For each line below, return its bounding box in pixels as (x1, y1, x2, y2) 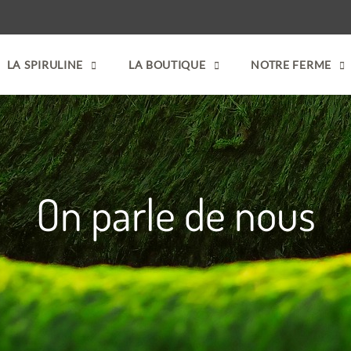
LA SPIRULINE (6, 58, 84, 71)
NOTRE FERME (251, 58, 331, 71)
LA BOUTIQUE (128, 58, 206, 71)
